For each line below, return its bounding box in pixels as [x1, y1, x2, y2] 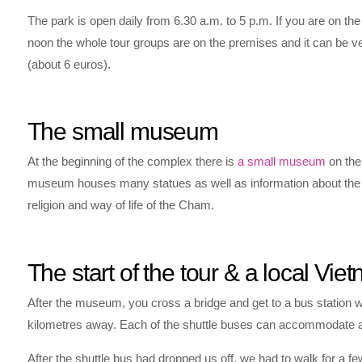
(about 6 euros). [27, 57, 111, 71]
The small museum [27, 118, 218, 145]
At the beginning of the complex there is [27, 154, 238, 169]
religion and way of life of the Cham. [27, 198, 214, 213]
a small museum [237, 154, 326, 169]
